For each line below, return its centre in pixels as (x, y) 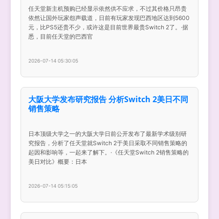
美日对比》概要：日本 (58, 162)
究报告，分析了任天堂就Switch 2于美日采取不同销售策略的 (108, 143)
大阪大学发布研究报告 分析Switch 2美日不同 (109, 99)
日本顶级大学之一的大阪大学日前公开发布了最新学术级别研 (108, 134)
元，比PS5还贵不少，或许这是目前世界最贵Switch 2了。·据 (109, 27)
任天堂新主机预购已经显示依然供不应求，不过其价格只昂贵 (108, 9)
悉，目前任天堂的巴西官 (61, 36)
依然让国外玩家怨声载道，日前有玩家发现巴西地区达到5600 (109, 18)
